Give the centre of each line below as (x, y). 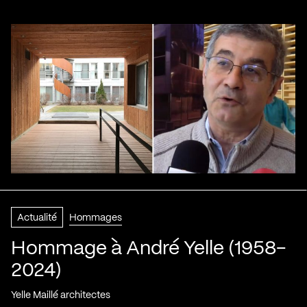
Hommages (96, 218)
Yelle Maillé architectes (61, 295)
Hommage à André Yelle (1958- (149, 249)
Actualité (37, 218)
